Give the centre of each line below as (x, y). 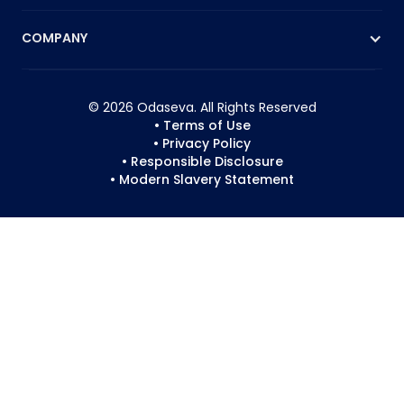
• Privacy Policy (202, 144)
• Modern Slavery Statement (202, 180)
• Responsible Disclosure (202, 162)
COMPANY (55, 38)
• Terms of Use (202, 126)
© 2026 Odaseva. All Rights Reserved (202, 108)
